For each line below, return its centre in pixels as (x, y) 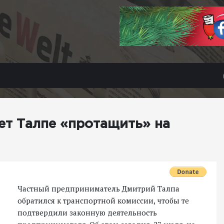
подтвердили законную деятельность (87, 212)
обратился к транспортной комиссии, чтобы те (103, 200)
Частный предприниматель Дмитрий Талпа (98, 188)
